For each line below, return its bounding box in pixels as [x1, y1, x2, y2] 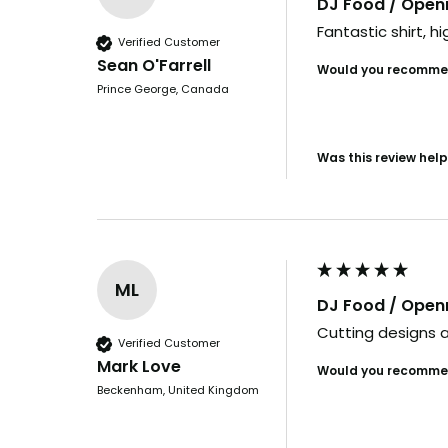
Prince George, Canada [97, 80, 229, 97]
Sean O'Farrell [97, 53, 211, 77]
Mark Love [97, 354, 181, 378]
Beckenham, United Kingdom [97, 381, 259, 398]
